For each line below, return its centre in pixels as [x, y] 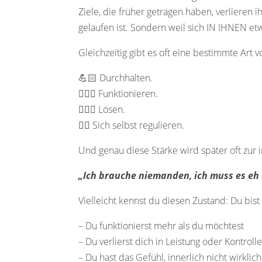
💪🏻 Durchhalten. [116, 77]
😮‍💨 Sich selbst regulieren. [132, 125]
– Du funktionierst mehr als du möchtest [161, 225]
